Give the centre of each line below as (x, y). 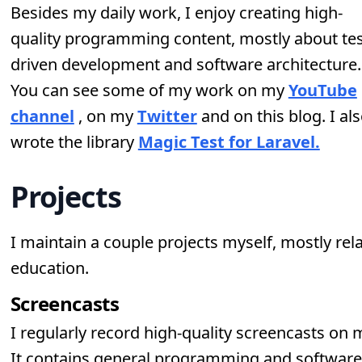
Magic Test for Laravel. (229, 142)
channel (42, 116)
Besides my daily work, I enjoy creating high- (176, 13)
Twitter (167, 116)
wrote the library (74, 142)
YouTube (322, 90)
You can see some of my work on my (149, 90)
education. (49, 268)
